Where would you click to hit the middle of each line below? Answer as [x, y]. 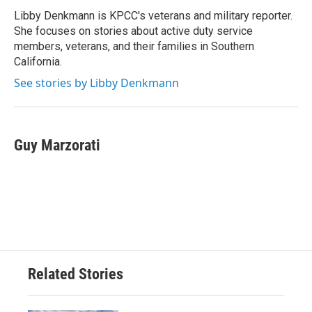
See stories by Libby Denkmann [96, 83]
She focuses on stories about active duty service [133, 31]
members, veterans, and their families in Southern [134, 46]
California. [38, 62]
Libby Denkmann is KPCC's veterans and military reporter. [153, 16]
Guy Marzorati [57, 145]
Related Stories [76, 274]
